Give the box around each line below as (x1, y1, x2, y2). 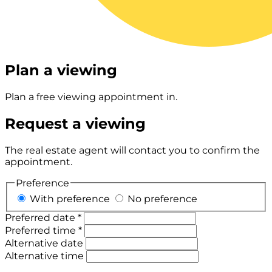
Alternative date (5, 237, 83, 249)
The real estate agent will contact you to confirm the (5, 144, 260, 156)
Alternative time (5, 250, 84, 262)
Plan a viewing (5, 61, 117, 80)
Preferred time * (5, 224, 82, 236)
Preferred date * (5, 211, 81, 223)
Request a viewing (5, 115, 146, 133)
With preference (27, 192, 112, 205)
